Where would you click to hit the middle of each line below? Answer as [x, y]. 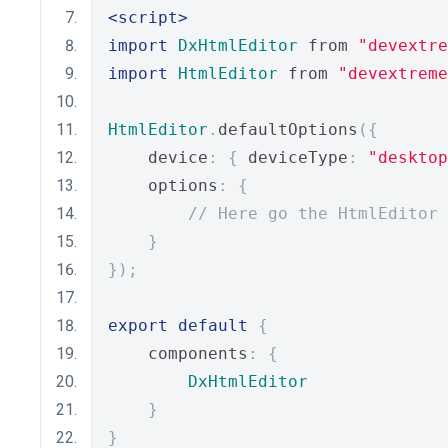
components [178, 353]
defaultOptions [288, 129]
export [138, 325]
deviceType [293, 157]
